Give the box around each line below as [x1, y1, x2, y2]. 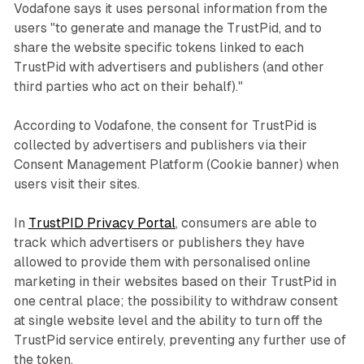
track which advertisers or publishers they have [13, 235, 305, 251]
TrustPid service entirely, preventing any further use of [13, 332, 346, 349]
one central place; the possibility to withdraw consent [13, 293, 338, 310]
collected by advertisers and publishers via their [13, 137, 307, 154]
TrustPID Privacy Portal [28, 215, 175, 232]
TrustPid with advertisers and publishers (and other [13, 59, 324, 76]
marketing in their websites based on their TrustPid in [13, 274, 336, 290]
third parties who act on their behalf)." [13, 79, 243, 95]
